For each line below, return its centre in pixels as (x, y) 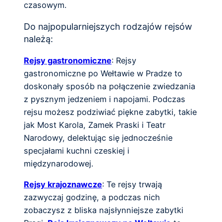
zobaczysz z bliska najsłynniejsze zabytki (104, 210)
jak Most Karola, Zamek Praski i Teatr (95, 125)
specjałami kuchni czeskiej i (77, 150)
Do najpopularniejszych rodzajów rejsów (108, 27)
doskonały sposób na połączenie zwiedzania (110, 86)
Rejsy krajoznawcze (63, 185)
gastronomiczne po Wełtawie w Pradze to (103, 73)
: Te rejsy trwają (132, 185)
